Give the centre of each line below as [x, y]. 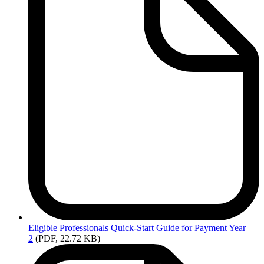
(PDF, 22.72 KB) [68, 239]
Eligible [44, 228]
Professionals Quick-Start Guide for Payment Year [153, 228]
